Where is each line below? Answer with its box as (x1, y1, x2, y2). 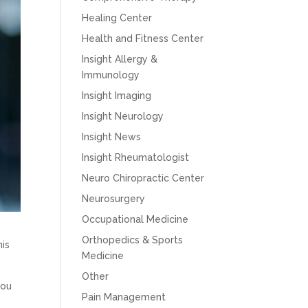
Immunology (82, 69, 140, 80)
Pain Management (82, 291, 166, 302)
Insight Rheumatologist (82, 152, 190, 163)
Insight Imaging (82, 90, 152, 101)
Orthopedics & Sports (82, 234, 184, 245)
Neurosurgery (82, 193, 146, 204)
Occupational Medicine (82, 214, 189, 225)
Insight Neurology (82, 111, 164, 122)
